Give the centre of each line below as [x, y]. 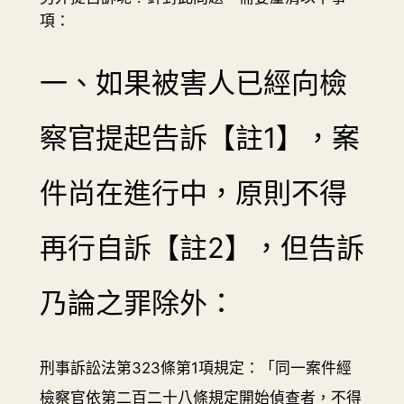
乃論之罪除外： [137, 303]
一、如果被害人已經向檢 [193, 83]
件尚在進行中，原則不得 [193, 193]
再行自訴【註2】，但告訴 [202, 248]
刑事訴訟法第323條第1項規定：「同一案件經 [195, 368]
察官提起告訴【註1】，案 [199, 138]
